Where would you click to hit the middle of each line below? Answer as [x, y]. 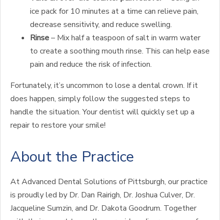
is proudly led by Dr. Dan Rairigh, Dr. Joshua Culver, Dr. [103, 195]
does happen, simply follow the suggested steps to [100, 99]
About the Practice [72, 157]
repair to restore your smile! [58, 125]
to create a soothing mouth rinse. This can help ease [120, 51]
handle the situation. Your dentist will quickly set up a [102, 112]
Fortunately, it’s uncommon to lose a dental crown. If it [104, 85]
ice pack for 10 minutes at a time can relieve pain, [114, 11]
